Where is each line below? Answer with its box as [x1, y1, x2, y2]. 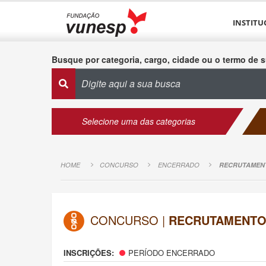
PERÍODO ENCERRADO [128, 247, 215, 258]
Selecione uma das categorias [81, 115, 195, 127]
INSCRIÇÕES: [64, 247, 116, 258]
